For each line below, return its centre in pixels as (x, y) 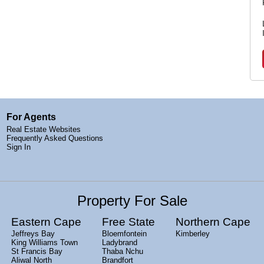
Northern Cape (213, 222)
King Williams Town (44, 242)
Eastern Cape (46, 222)
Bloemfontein (124, 233)
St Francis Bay (37, 251)
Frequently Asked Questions (55, 138)
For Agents (31, 117)
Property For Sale (132, 200)
